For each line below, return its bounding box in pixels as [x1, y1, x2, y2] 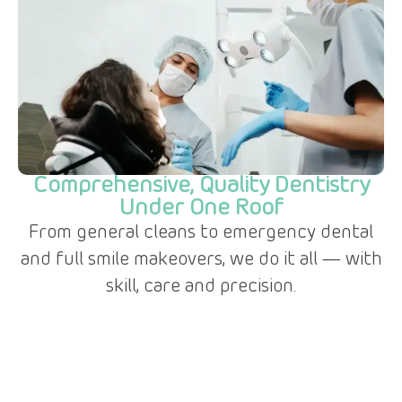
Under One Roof [118, 195, 284, 223]
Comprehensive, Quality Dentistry [32, 172, 370, 200]
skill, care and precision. [106, 276, 296, 299]
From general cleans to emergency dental [29, 223, 373, 245]
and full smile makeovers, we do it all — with [20, 249, 382, 272]
